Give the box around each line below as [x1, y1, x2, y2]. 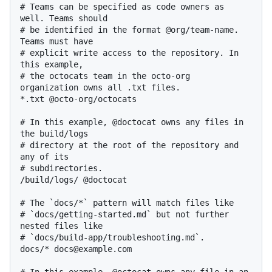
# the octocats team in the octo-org [20, 71, 190, 81]
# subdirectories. [20, 163, 103, 174]
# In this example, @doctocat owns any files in [20, 117, 243, 127]
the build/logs [20, 129, 88, 139]
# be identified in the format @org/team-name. [20, 25, 239, 35]
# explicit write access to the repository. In [20, 48, 239, 58]
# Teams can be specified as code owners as [20, 2, 224, 12]
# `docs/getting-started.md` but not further [20, 209, 229, 220]
